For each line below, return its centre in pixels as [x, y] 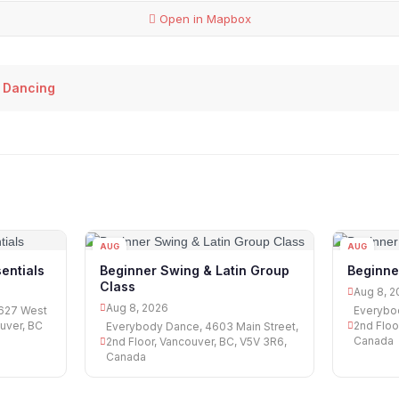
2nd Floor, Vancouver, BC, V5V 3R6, [197, 341]
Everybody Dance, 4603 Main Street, [203, 326]
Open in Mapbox [203, 19]
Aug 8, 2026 [138, 307]
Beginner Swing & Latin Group [195, 270]
